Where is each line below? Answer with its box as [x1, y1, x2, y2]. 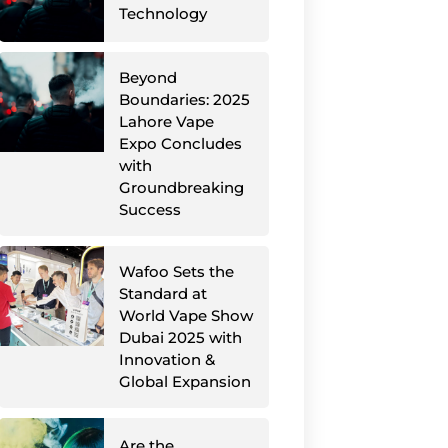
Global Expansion [119, 372, 252, 391]
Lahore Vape [119, 112, 215, 131]
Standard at [119, 284, 208, 303]
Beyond [119, 68, 178, 87]
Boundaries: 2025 [119, 90, 251, 109]
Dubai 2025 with [119, 328, 243, 347]
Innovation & [119, 350, 216, 369]
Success [119, 200, 182, 219]
